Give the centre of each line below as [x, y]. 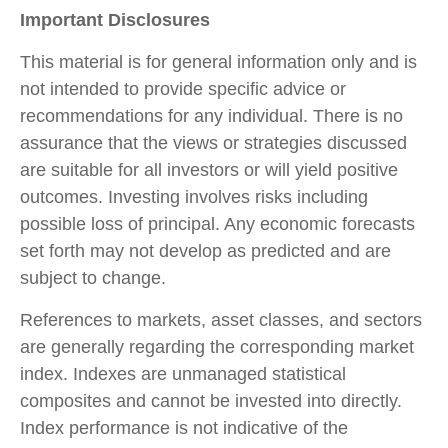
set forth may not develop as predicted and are [205, 250]
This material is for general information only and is [218, 61]
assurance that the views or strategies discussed [213, 142]
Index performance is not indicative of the [184, 427]
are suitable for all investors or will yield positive [209, 169]
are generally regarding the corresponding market [217, 346]
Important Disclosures [115, 19]
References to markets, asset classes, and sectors [221, 319]
